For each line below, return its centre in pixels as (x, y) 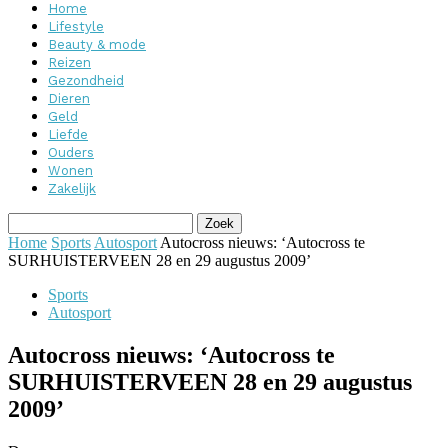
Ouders (71, 152)
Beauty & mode (97, 44)
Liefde (68, 134)
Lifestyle (76, 26)
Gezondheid (86, 80)
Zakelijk (72, 188)
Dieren (69, 98)
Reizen (69, 62)
